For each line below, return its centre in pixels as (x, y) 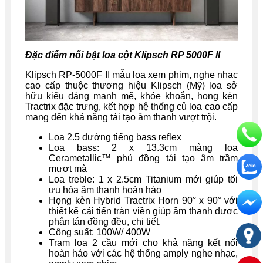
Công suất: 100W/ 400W (100, 232)
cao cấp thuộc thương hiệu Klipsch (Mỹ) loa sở (131, 85)
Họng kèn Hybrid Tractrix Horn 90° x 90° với (143, 200)
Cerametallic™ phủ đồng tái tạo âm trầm (143, 158)
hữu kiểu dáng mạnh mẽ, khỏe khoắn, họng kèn (131, 96)
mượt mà (68, 168)
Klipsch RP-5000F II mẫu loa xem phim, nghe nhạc (131, 75)
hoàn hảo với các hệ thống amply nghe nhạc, (143, 253)
